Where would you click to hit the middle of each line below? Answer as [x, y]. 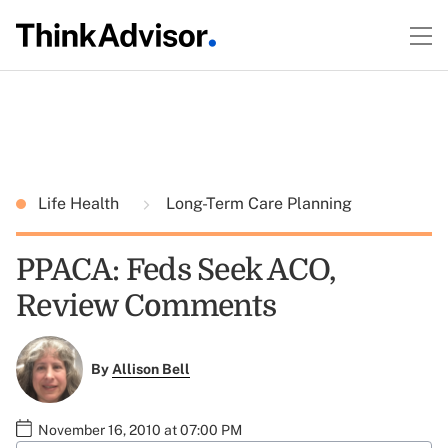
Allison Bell [150, 369]
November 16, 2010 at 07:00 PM [140, 429]
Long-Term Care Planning [257, 203]
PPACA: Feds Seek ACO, [176, 270]
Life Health [80, 203]
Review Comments [146, 306]
